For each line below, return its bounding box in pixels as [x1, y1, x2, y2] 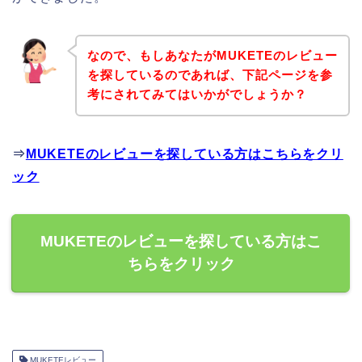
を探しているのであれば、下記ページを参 [86, 68, 333, 82]
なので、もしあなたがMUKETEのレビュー [86, 48, 338, 63]
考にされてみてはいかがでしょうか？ [86, 87, 307, 102]
